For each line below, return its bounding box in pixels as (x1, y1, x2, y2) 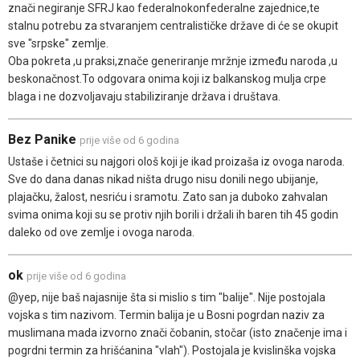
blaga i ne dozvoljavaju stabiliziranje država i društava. (8, 90, 280, 104)
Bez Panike (8, 132, 80, 148)
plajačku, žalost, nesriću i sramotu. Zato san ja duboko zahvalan (8, 190, 328, 204)
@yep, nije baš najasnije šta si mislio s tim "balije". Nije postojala (8, 291, 325, 305)
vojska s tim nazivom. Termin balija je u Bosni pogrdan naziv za (8, 309, 325, 322)
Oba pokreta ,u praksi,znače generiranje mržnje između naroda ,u (8, 55, 337, 68)
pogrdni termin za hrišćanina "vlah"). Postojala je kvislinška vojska (8, 344, 336, 358)
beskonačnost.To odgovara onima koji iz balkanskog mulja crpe (8, 72, 326, 86)
